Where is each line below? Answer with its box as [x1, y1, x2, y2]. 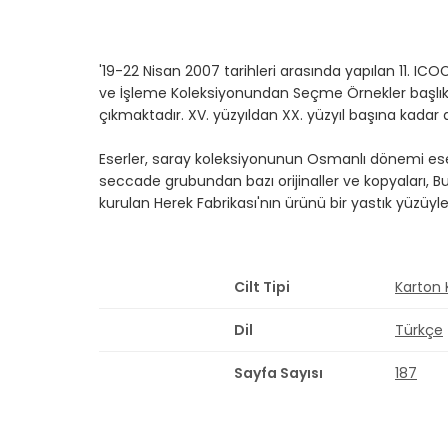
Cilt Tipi [234, 280, 290, 294]
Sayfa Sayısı [234, 366, 323, 380]
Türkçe [395, 323, 443, 337]
